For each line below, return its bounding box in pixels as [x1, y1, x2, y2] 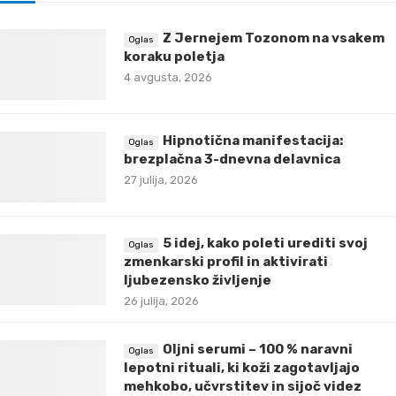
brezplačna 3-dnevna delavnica [124, 150, 340, 167]
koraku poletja [124, 48, 225, 65]
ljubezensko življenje [124, 271, 271, 288]
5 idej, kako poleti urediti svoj [163, 234, 368, 251]
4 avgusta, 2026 [124, 70, 212, 84]
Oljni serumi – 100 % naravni [163, 340, 353, 357]
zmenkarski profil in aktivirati [124, 253, 328, 270]
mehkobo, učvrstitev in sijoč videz [124, 377, 362, 394]
